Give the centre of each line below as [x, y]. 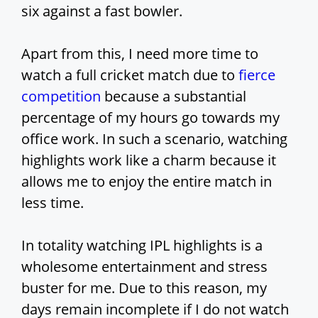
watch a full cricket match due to [130, 75]
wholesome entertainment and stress [144, 267]
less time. [53, 203]
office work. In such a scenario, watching [154, 139]
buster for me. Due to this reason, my [144, 288]
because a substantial [174, 97]
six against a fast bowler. [102, 11]
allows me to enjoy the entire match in [147, 182]
